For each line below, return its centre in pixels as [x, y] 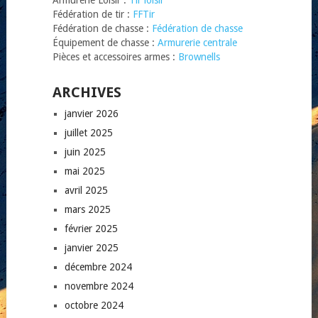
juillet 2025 [88, 132]
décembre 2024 [98, 267]
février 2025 [91, 228]
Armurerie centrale [197, 42]
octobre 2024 [94, 305]
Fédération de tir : [92, 14]
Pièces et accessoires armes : [115, 56]
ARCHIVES [87, 92]
